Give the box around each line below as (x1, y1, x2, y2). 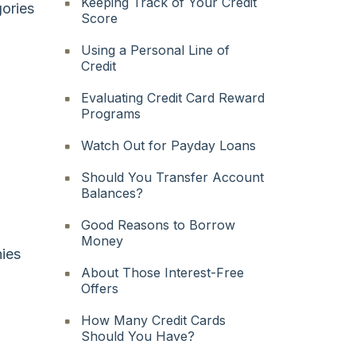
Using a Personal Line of (81, 41, 230, 58)
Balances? (81, 184, 144, 201)
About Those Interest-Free (81, 264, 245, 281)
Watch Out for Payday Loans (81, 137, 257, 153)
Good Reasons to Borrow (81, 216, 236, 233)
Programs (81, 105, 141, 122)
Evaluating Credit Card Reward (81, 89, 265, 106)
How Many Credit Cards (81, 311, 226, 328)
